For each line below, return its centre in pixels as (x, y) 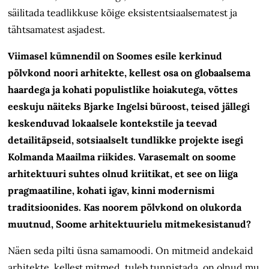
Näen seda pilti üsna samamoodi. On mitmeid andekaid (131, 251)
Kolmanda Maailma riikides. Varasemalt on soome (122, 157)
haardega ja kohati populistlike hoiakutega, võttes (123, 90)
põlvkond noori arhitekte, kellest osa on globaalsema (129, 73)
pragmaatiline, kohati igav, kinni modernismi (111, 191)
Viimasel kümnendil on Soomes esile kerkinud (115, 56)
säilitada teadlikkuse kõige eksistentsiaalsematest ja (123, 13)
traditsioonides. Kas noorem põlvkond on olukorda (125, 207)
